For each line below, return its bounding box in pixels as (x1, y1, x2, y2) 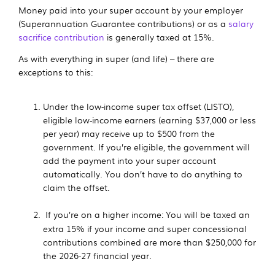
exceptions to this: (18, 65, 95, 78)
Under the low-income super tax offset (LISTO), (43, 99, 234, 112)
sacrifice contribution (18, 30, 104, 43)
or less (227, 113, 256, 126)
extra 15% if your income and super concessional (43, 222, 247, 234)
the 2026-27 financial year (43, 249, 149, 261)
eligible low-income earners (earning (43, 113, 195, 126)
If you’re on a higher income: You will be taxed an (45, 207, 250, 220)
